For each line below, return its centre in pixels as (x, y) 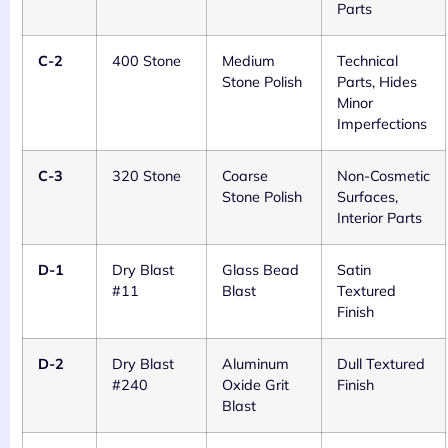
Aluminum (255, 364)
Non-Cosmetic (383, 176)
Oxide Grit (255, 385)
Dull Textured (381, 364)
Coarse (245, 176)
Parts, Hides (377, 82)
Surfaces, (367, 197)
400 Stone (146, 61)
